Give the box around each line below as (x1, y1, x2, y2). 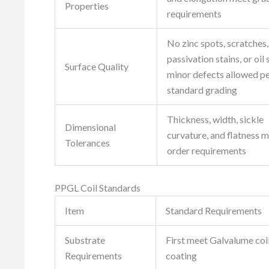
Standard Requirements (166, 205, 262, 217)
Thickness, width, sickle (167, 113, 264, 125)
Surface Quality (65, 61, 128, 73)
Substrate (65, 234, 105, 246)
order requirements (167, 145, 246, 157)
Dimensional (65, 121, 116, 133)
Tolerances (65, 137, 110, 149)
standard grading (167, 84, 237, 96)
